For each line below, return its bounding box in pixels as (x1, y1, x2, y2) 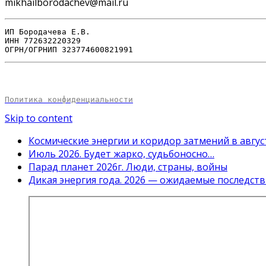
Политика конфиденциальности (5, 95, 133, 104)
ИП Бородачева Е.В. (5, 27, 95, 37)
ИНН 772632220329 (5, 36, 85, 46)
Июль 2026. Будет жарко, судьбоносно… (28, 147, 214, 161)
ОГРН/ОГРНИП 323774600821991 (5, 45, 133, 55)
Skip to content (5, 112, 72, 125)
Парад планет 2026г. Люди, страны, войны (28, 160, 227, 174)
